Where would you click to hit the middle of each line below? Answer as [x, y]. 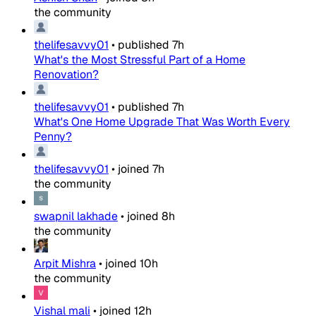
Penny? [53, 136]
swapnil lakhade [76, 216]
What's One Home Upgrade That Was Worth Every [162, 121]
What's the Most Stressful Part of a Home [140, 59]
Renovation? [66, 74]
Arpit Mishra [65, 263]
